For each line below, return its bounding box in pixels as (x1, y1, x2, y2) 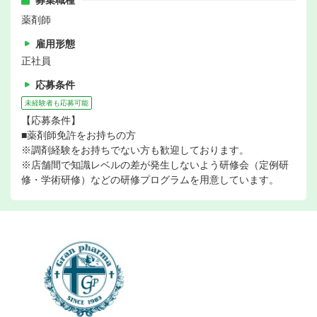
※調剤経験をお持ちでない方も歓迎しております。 (21, 144, 249, 156)
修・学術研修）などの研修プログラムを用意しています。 (21, 174, 279, 186)
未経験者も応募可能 (25, 99, 88, 108)
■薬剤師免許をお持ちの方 (21, 129, 136, 142)
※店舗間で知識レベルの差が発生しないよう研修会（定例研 (21, 159, 289, 171)
